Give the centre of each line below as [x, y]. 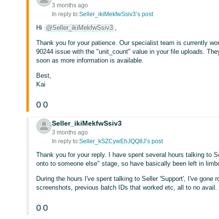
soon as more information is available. [90, 60]
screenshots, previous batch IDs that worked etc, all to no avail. [127, 187]
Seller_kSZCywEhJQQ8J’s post [121, 141]
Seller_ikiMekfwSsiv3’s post [116, 14]
